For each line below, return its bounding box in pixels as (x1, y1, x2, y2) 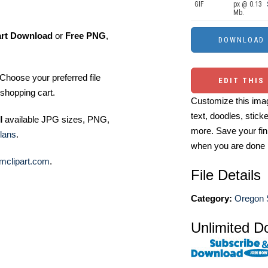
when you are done (191, 141, 265, 151)
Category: (191, 193, 232, 203)
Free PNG (65, 31, 106, 41)
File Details (191, 167, 261, 183)
